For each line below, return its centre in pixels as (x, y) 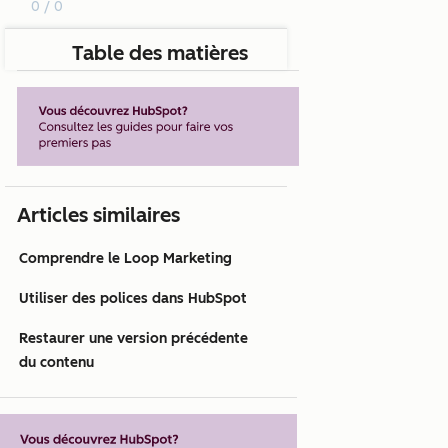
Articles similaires (98, 215)
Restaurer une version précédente (133, 339)
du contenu (56, 363)
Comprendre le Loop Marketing (125, 259)
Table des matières (160, 53)
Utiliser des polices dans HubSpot (133, 299)
